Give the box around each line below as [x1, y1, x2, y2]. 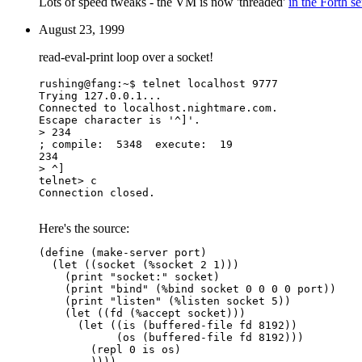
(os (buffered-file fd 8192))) [39, 330, 90, 343]
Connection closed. [39, 186, 155, 199]
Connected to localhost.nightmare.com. [39, 101, 278, 114]
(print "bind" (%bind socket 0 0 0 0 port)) [39, 282, 336, 295]
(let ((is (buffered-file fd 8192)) [39, 318, 297, 331]
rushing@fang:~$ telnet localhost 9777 [39, 77, 278, 90]
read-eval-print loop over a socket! [39, 49, 213, 64]
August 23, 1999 [39, 22, 124, 36]
